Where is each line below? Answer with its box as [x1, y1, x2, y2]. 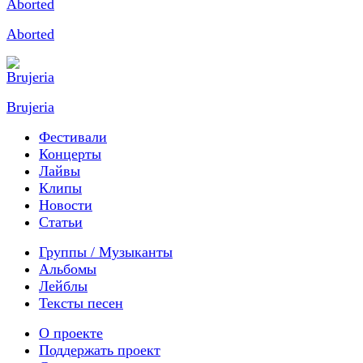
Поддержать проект [39, 341, 160, 358]
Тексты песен [39, 294, 123, 311]
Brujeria [6, 98, 54, 115]
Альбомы [39, 260, 96, 277]
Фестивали [39, 128, 107, 145]
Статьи [39, 213, 83, 230]
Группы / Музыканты [39, 243, 173, 260]
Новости [39, 196, 92, 213]
